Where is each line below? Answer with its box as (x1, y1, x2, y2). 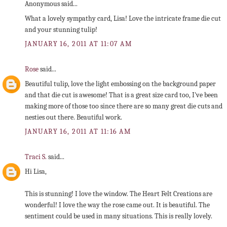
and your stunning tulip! (25, 25, 97, 34)
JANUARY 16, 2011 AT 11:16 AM (25, 127, 131, 136)
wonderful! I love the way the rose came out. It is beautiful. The (25, 201, 210, 210)
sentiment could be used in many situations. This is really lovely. (25, 212, 212, 221)
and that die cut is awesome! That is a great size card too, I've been (25, 91, 218, 100)
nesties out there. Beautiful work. (25, 113, 122, 122)
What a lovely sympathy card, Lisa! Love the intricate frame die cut (25, 14, 221, 23)
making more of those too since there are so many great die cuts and (25, 102, 222, 111)
